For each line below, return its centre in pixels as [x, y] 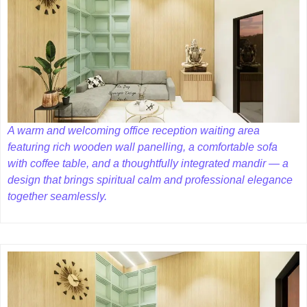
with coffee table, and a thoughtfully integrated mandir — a [148, 164]
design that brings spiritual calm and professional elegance [150, 180]
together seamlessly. [57, 197]
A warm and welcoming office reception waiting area [134, 131]
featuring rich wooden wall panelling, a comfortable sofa [143, 147]
